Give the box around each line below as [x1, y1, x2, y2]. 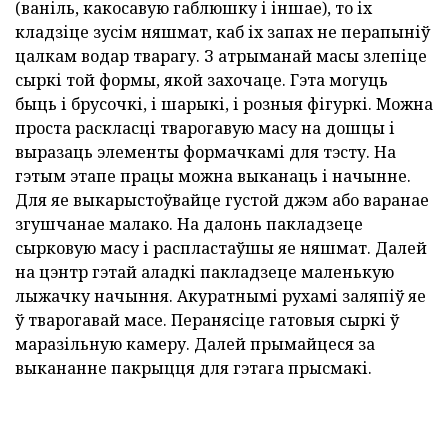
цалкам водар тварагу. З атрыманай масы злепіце [15, 45, 427, 68]
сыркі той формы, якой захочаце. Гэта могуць [15, 69, 388, 92]
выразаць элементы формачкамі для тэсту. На [15, 141, 396, 164]
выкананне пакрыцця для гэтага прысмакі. [15, 357, 372, 380]
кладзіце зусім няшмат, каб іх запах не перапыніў [15, 21, 430, 44]
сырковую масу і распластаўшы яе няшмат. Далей [15, 237, 427, 260]
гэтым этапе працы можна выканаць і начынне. [15, 165, 411, 188]
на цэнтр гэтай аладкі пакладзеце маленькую [15, 261, 394, 284]
